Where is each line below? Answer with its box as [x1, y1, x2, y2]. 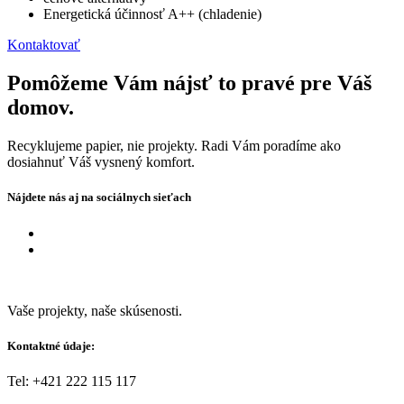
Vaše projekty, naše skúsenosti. [7, 302, 182, 318]
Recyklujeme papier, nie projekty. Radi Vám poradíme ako [7, 138, 341, 154]
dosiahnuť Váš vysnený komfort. [7, 154, 195, 170]
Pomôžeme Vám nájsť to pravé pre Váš [7, 71, 372, 96]
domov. [7, 96, 74, 120]
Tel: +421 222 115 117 [7, 372, 136, 389]
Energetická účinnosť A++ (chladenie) [43, 6, 262, 23]
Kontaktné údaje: [7, 338, 95, 353]
